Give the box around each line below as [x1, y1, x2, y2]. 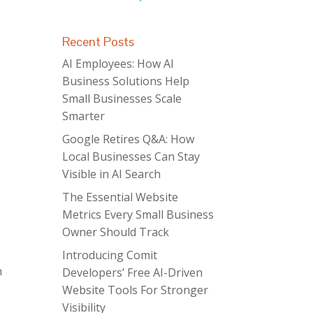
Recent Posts [62, 34, 135, 50]
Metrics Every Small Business [62, 207, 214, 222]
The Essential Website [62, 189, 179, 205]
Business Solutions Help [62, 73, 190, 89]
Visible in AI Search [62, 166, 161, 182]
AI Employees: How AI [62, 56, 175, 71]
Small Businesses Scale [62, 91, 182, 106]
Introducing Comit [62, 247, 158, 263]
